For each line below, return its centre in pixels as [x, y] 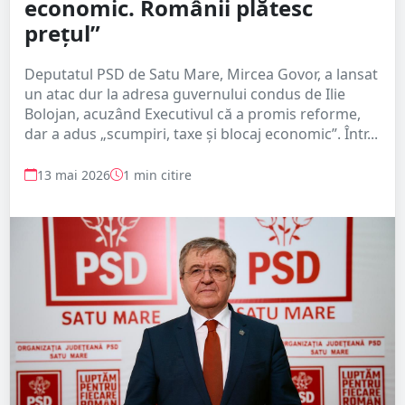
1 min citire [157, 174]
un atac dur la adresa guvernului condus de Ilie [185, 94]
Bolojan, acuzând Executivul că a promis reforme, [193, 113]
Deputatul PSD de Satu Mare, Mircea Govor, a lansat [201, 74]
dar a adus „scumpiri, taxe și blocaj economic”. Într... [201, 133]
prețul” [62, 33]
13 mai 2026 [74, 174]
